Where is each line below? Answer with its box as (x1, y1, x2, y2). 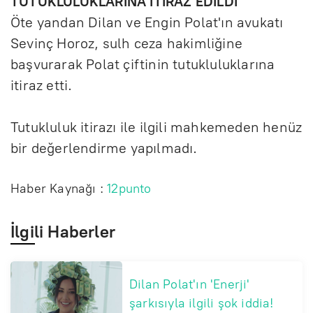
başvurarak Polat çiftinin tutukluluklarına (10, 55, 275, 73)
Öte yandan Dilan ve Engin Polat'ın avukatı (10, 13, 284, 31)
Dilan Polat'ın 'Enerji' (129, 276, 250, 292)
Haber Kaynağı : (10, 180, 108, 196)
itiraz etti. (10, 76, 73, 94)
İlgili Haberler (10, 221, 115, 242)
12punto (107, 180, 152, 196)
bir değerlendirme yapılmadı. (10, 139, 198, 156)
